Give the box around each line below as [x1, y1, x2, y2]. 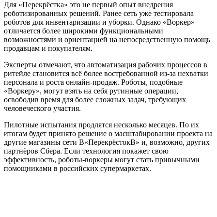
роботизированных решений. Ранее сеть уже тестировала [4, 9, 194, 18]
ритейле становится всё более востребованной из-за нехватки [4, 69, 208, 78]
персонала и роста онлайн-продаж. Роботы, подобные [4, 78, 183, 87]
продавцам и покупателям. [4, 44, 93, 53]
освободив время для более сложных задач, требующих [4, 95, 186, 104]
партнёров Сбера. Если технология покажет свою [4, 147, 169, 155]
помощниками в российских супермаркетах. [4, 164, 151, 173]
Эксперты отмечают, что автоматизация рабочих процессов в [4, 61, 207, 69]
